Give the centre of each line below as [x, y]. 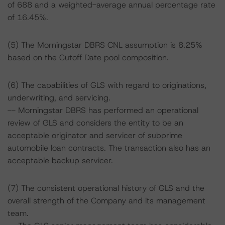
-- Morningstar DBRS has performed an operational [103, 110]
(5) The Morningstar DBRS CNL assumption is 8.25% [105, 45]
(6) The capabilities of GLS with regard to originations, [107, 85]
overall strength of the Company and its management [106, 201]
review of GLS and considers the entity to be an [95, 123]
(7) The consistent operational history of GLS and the [106, 188]
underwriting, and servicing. [59, 98]
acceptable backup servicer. [60, 160]
